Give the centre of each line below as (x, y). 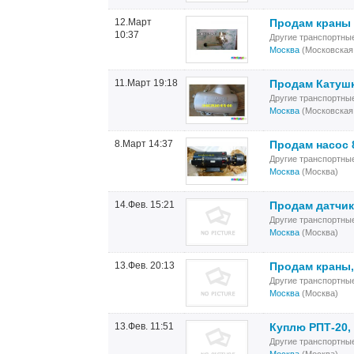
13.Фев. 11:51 (144, 326)
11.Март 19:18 (146, 83)
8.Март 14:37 (144, 144)
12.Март (133, 22)
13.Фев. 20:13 (145, 265)
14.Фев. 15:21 (145, 205)
